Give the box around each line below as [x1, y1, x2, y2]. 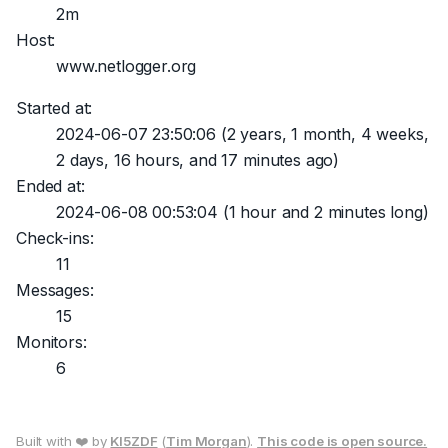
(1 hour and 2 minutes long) [217, 202, 429, 222]
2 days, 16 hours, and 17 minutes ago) [56, 150, 340, 170]
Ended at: [16, 176, 85, 196]
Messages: [16, 280, 94, 300]
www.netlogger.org [56, 56, 197, 76]
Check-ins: [16, 228, 94, 248]
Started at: [16, 98, 93, 118]
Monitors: [16, 332, 87, 352]
